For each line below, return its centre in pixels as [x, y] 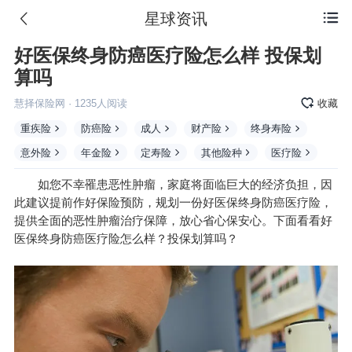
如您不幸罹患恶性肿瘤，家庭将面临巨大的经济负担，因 [173, 185]
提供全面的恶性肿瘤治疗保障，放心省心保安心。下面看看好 [173, 221]
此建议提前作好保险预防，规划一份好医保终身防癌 [149, 203]
